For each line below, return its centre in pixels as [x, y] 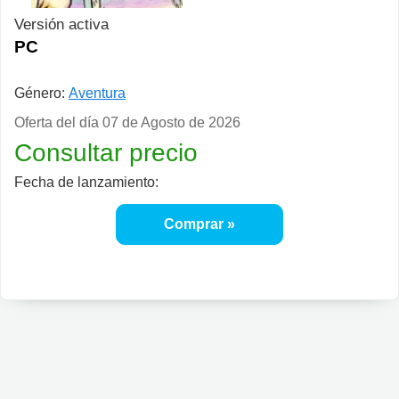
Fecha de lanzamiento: [86, 182]
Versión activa [61, 24]
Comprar [194, 224]
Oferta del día [58, 122]
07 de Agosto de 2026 [171, 122]
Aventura [97, 93]
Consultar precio [106, 153]
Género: [40, 93]
